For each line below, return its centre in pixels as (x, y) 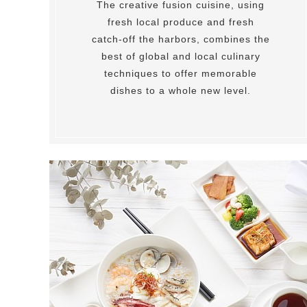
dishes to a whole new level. (181, 90)
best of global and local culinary (181, 56)
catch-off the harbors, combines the (181, 39)
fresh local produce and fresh (181, 22)
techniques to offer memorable (181, 73)
